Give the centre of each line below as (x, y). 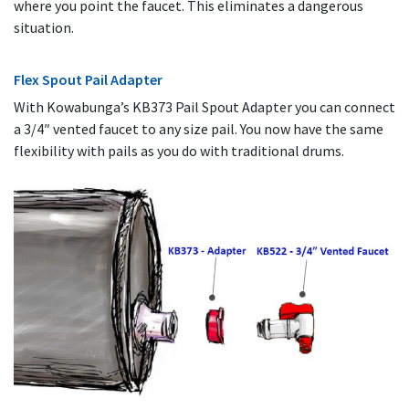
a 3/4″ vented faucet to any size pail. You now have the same (199, 129)
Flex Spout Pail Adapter (88, 80)
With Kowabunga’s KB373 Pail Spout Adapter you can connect (204, 107)
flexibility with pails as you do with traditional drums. (179, 151)
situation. (44, 28)
